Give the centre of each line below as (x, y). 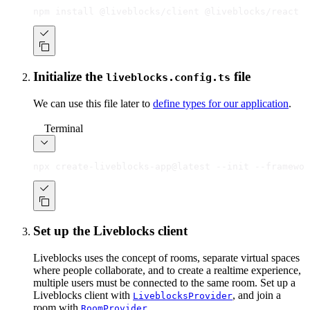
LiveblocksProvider (183, 295)
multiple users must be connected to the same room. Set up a (164, 282)
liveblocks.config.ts (168, 77)
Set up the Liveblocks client (110, 231)
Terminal (64, 128)
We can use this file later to (93, 103)
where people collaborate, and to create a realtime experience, (167, 270)
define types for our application (221, 103)
